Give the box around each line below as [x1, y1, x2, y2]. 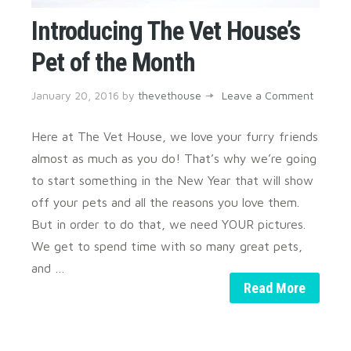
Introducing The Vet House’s [31, 16, 300, 47]
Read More [244, 279, 306, 296]
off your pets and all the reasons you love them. [31, 195, 299, 210]
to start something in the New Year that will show [31, 173, 313, 188]
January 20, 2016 [31, 89, 119, 103]
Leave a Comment [222, 89, 313, 103]
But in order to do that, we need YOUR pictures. [31, 217, 306, 232]
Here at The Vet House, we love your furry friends [31, 129, 318, 144]
